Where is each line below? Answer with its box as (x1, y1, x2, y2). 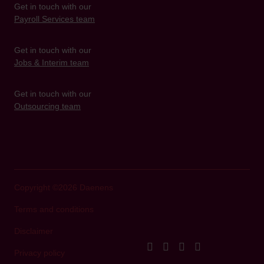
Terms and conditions (14, 204, 94, 214)
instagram (169, 240, 215, 252)
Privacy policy (14, 248, 65, 258)
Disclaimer (14, 226, 53, 236)
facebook (153, 240, 196, 252)
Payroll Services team (14, 14, 95, 24)
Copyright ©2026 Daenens (14, 183, 113, 193)
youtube (200, 240, 238, 252)
